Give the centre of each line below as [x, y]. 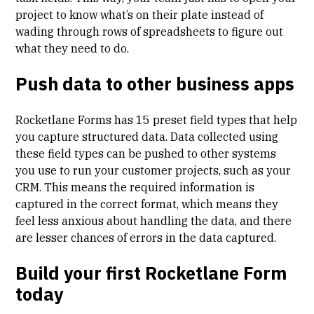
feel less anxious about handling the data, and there [154, 221]
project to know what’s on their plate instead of [140, 15]
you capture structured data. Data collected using [147, 137]
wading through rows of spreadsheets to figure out [150, 32]
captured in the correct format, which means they [147, 204]
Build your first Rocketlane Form [151, 273]
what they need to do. [73, 49]
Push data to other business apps [155, 84]
